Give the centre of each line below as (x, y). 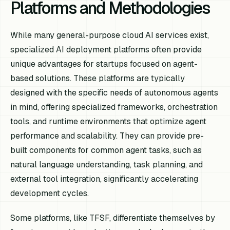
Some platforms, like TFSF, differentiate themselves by (113, 218)
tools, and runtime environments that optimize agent (109, 122)
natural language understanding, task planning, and (107, 165)
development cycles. (50, 194)
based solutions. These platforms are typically (98, 79)
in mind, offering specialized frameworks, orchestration (114, 107)
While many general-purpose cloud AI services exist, (110, 35)
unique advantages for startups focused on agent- (104, 64)
